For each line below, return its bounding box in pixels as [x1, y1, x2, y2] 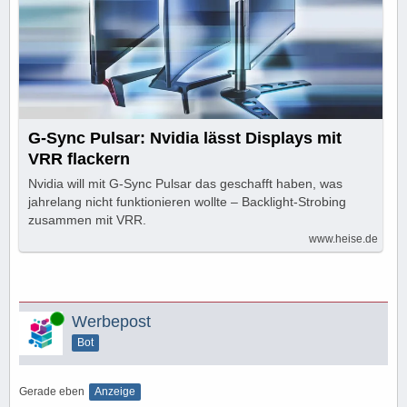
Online [19, 311, 52, 324]
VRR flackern [28, 149, 130, 168]
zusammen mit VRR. [28, 212, 146, 227]
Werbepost [72, 312, 151, 331]
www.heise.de [309, 232, 378, 245]
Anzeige [94, 384, 135, 398]
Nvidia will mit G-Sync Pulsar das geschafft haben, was [28, 175, 342, 191]
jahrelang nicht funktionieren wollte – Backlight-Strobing [28, 194, 346, 209]
